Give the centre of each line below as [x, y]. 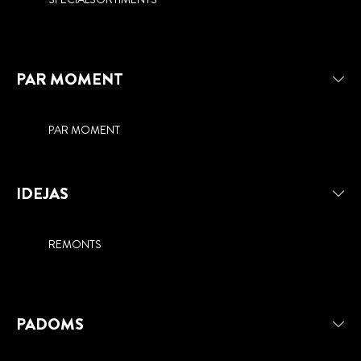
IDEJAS [42, 193]
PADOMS [50, 324]
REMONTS [75, 244]
